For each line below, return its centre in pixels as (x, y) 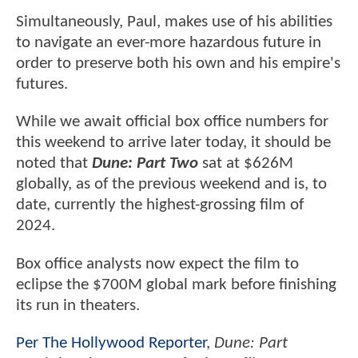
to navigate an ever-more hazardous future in (169, 43)
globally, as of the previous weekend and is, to (171, 185)
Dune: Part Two (145, 164)
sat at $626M (246, 164)
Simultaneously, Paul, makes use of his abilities (174, 22)
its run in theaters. (80, 305)
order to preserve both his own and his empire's (178, 64)
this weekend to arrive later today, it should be (173, 143)
